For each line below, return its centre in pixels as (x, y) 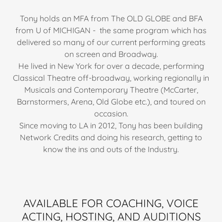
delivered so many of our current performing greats (111, 42)
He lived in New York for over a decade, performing (111, 66)
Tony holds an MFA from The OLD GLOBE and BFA (111, 19)
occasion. (111, 114)
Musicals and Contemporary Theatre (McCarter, (111, 90)
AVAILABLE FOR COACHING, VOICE (111, 203)
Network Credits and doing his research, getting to (111, 138)
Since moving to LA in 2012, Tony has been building (111, 126)
